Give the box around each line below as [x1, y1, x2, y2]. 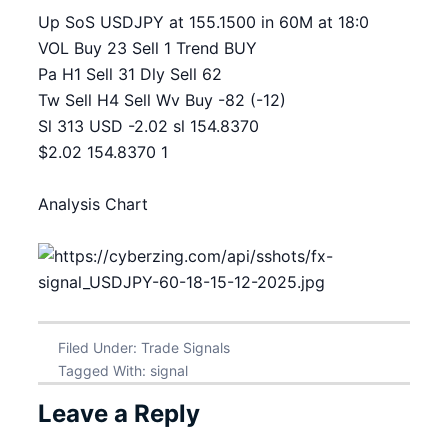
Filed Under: [58, 339, 141, 356]
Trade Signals [141, 339, 230, 356]
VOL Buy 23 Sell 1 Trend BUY [38, 38, 257, 58]
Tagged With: [58, 362, 150, 379]
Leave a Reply [38, 399, 200, 428]
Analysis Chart [38, 194, 148, 214]
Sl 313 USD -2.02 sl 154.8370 [38, 116, 259, 136]
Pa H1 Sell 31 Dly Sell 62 [38, 64, 222, 84]
